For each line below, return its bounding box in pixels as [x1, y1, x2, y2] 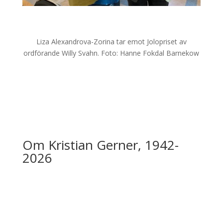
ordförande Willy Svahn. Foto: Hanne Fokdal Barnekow [23, 48, 200, 58]
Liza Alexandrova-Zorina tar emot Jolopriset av [36, 37, 187, 47]
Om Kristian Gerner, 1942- [22, 136, 179, 154]
